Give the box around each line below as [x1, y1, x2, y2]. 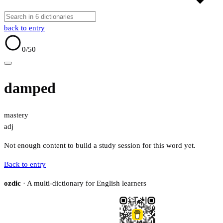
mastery [4, 111, 28, 119]
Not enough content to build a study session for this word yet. [4, 141, 196, 150]
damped [4, 80, 56, 97]
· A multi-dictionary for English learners [21, 179, 146, 188]
